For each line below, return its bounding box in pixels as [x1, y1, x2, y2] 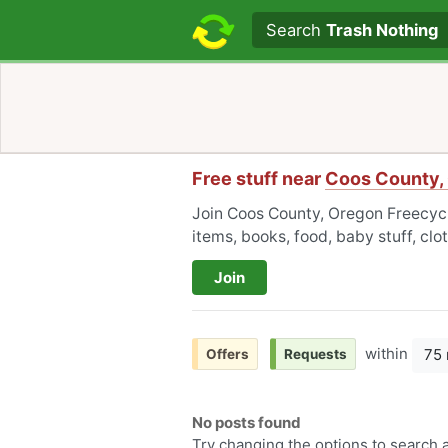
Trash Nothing [326, 20, 439, 41]
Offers [206, 346, 249, 363]
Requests [284, 346, 347, 363]
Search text [211, 19, 292, 38]
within [365, 344, 412, 364]
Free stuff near [192, 168, 325, 189]
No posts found [192, 413, 301, 433]
